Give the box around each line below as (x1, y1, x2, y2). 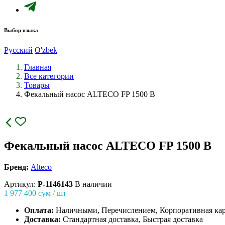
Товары (24, 80, 50, 89)
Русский (4, 45, 33, 54)
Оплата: (24, 205, 56, 214)
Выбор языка (4, 27, 38, 33)
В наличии (75, 179, 112, 188)
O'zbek (35, 45, 57, 54)
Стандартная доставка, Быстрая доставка (63, 214, 203, 223)
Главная (24, 62, 51, 71)
